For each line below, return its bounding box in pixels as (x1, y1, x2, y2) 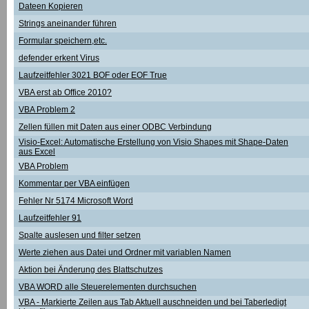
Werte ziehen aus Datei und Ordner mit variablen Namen (19, 248, 231, 257)
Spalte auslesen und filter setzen (19, 230, 141, 240)
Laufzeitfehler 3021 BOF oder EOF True (19, 70, 167, 80)
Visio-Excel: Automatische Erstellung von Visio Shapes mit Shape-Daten (19, 137, 288, 147)
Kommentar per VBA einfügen (19, 179, 130, 188)
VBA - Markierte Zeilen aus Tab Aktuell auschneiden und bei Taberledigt (19, 297, 286, 307)
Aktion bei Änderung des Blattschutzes (19, 265, 163, 275)
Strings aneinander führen (19, 19, 117, 28)
